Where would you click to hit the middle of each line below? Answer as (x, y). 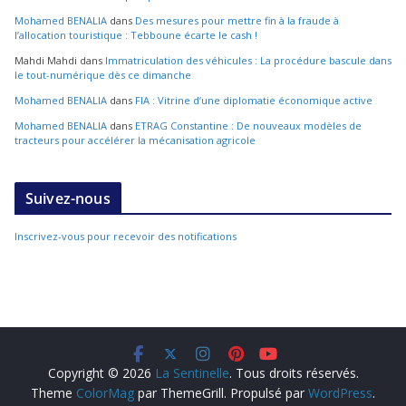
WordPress (340, 393)
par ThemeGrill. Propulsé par (221, 393)
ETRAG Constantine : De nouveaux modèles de (248, 126)
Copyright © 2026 (101, 373)
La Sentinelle (192, 373)
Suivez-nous (68, 199)
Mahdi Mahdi (46, 61)
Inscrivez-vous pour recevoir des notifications (126, 237)
